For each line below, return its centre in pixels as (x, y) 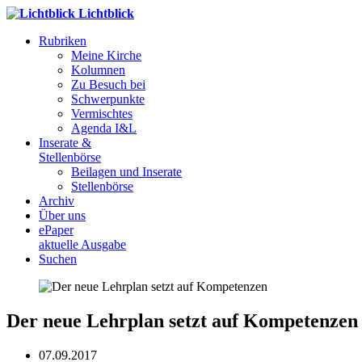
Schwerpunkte (108, 99)
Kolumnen (98, 70)
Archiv (57, 201)
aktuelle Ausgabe (82, 244)
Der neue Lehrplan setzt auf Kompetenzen (182, 320)
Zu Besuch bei (108, 84)
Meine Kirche (106, 55)
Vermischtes (102, 114)
